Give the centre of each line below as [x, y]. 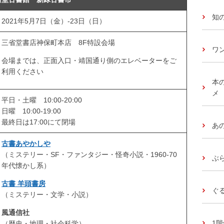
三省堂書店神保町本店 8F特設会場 [58, 43]
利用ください [22, 72]
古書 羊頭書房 [23, 184]
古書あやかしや [26, 144]
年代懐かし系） [26, 166]
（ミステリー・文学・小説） [47, 195]
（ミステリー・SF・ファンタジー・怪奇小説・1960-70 [89, 155]
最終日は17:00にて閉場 [38, 122]
